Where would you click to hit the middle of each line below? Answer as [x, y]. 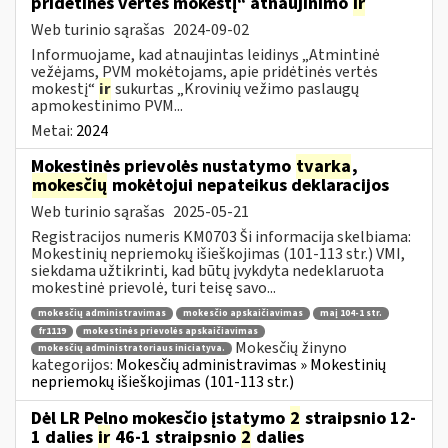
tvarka [323, 166]
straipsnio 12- [358, 418]
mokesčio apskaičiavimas [243, 314]
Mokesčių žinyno [291, 347]
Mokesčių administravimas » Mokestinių [251, 365]
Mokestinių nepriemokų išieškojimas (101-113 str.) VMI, [218, 253]
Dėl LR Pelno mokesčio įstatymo [160, 418]
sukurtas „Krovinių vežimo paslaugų [235, 88]
